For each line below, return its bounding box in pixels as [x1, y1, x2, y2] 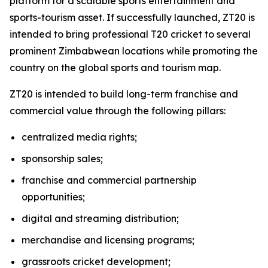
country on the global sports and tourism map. [10, 62, 221, 74]
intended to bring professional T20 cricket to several [10, 28, 251, 40]
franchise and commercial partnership [22, 174, 197, 186]
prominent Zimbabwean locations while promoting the [10, 45, 258, 57]
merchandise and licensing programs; [22, 234, 194, 246]
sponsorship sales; [22, 153, 103, 165]
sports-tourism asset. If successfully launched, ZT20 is [10, 11, 255, 23]
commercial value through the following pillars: [10, 105, 226, 117]
